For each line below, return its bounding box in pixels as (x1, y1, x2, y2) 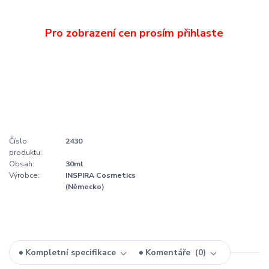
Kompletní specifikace (25, 247, 116, 259)
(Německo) (65, 181, 104, 192)
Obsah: (9, 159, 34, 169)
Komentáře (145, 247, 193, 259)
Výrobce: (9, 170, 40, 180)
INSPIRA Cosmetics (65, 170, 136, 180)
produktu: (9, 147, 42, 157)
